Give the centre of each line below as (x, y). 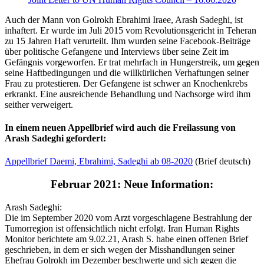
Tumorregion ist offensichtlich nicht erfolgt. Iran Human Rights (122, 228)
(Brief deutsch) (222, 161)
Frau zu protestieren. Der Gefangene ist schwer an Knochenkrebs (126, 83)
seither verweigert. (39, 104)
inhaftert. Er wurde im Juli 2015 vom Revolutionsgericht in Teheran (131, 30)
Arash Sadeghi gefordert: (55, 138)
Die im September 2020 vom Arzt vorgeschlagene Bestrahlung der (128, 217)
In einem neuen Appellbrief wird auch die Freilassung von (120, 128)
